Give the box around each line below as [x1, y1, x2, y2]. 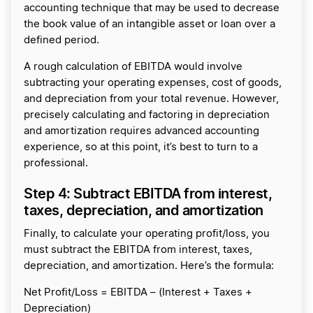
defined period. [24, 35, 99, 46]
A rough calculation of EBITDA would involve [24, 61, 242, 73]
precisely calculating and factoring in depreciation [24, 110, 270, 121]
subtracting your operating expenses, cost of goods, [24, 78, 282, 89]
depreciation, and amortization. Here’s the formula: [24, 261, 274, 272]
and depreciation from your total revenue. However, [24, 94, 279, 105]
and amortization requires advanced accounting [24, 126, 259, 137]
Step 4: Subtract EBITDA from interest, [24, 185, 272, 203]
